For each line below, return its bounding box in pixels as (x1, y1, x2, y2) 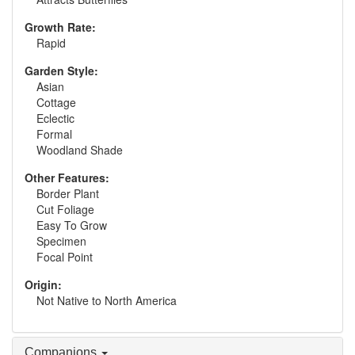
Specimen (36, 233, 86, 249)
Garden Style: (25, 63, 98, 78)
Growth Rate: (25, 19, 96, 35)
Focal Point (36, 249, 93, 265)
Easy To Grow (36, 217, 107, 233)
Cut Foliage (36, 201, 94, 217)
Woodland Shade (36, 142, 123, 158)
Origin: (25, 277, 62, 292)
